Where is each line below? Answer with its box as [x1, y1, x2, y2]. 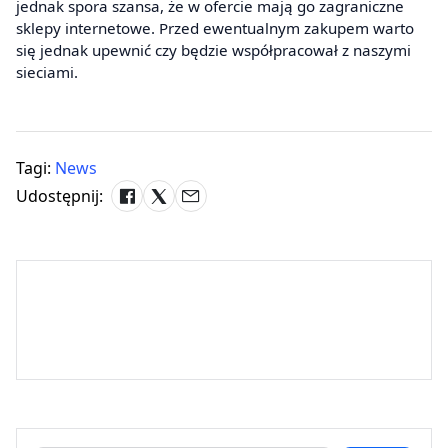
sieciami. [16, 61, 78, 82]
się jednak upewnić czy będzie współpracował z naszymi [16, 39, 411, 60]
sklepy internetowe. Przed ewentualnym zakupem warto [16, 17, 414, 38]
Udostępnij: [16, 184, 103, 207]
